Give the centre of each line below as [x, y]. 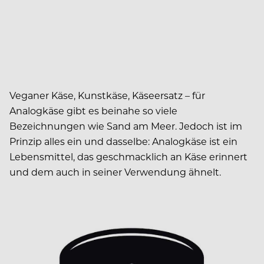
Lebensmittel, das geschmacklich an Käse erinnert [128, 156]
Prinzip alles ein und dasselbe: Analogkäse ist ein [123, 141]
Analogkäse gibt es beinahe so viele [93, 110]
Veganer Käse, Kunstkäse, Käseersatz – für [107, 95]
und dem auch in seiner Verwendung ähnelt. [115, 171]
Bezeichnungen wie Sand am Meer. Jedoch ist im [126, 126]
